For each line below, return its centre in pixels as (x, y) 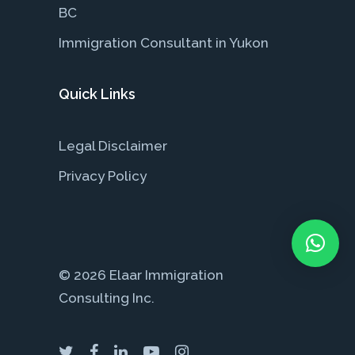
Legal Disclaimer (113, 145)
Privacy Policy (103, 176)
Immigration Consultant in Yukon (164, 42)
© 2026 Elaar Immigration (141, 275)
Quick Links (97, 94)
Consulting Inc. (107, 298)
